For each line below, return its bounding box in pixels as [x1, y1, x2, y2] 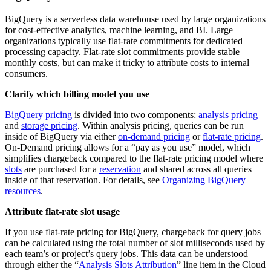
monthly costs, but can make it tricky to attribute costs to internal [5, 57, 249, 68]
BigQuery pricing [5, 109, 72, 120]
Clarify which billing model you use [5, 88, 149, 99]
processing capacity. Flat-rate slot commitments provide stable [5, 46, 240, 57]
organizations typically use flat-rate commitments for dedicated [5, 35, 243, 46]
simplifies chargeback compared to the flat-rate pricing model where [5, 152, 263, 163]
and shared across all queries [141, 163, 252, 174]
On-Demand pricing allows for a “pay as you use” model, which [5, 142, 250, 152]
